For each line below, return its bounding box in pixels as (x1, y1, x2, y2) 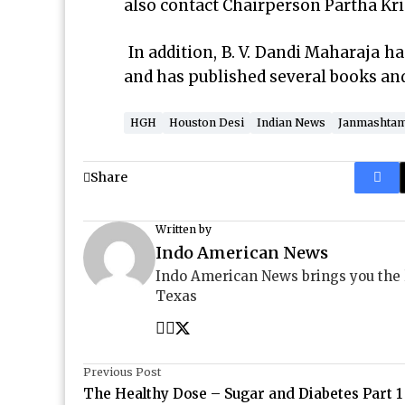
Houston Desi (169, 116, 244, 129)
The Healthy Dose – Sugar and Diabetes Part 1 (83, 385, 402, 402)
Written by (155, 222, 212, 236)
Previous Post (83, 365, 161, 379)
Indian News (257, 116, 325, 129)
